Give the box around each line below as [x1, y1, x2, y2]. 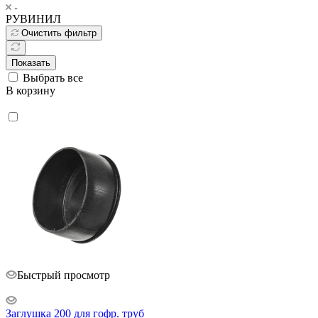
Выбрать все [23, 71, 83, 84]
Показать [11, 57, 50, 68]
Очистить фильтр [21, 27, 97, 38]
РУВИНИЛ [6, 12, 61, 25]
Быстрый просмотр [17, 268, 110, 281]
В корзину [6, 84, 55, 97]
